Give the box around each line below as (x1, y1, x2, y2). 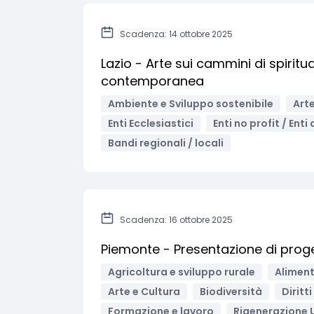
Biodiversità (200, 285, 262, 299)
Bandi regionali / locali (108, 136, 224, 150)
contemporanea (101, 72, 204, 90)
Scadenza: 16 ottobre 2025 (120, 214, 233, 226)
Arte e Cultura (108, 285, 180, 299)
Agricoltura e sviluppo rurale (108, 265, 255, 279)
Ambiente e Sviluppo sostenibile (108, 97, 273, 111)
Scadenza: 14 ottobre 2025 (120, 28, 233, 40)
